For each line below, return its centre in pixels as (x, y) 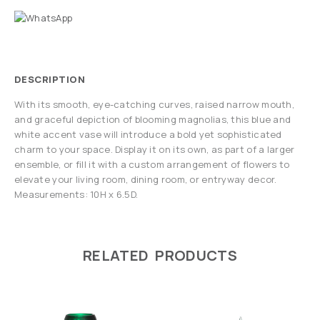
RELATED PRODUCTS (160, 256)
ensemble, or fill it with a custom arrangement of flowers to (152, 165)
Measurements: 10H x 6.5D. (76, 195)
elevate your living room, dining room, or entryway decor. (146, 180)
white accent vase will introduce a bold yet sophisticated (148, 135)
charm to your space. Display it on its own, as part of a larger (155, 150)
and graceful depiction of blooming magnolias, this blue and (153, 120)
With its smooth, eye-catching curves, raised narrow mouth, (154, 105)
